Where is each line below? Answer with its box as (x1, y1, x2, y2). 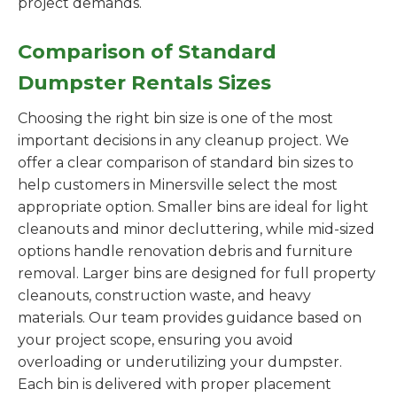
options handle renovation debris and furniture (18, 243, 353, 260)
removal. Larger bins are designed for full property (18, 265, 376, 282)
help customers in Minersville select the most (18, 176, 338, 193)
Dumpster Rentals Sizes (18, 70, 271, 95)
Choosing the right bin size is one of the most (18, 110, 333, 127)
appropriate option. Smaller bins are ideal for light (18, 198, 369, 215)
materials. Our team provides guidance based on (18, 309, 362, 326)
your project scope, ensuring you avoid (18, 331, 293, 348)
